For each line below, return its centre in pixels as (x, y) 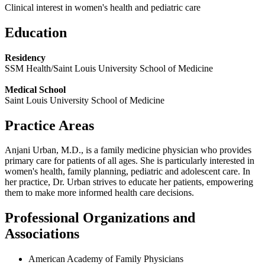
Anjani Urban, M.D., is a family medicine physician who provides (128, 150)
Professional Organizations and (100, 218)
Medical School (35, 89)
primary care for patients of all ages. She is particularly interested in (130, 161)
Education (36, 32)
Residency (25, 57)
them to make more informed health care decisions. (99, 193)
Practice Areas (49, 125)
